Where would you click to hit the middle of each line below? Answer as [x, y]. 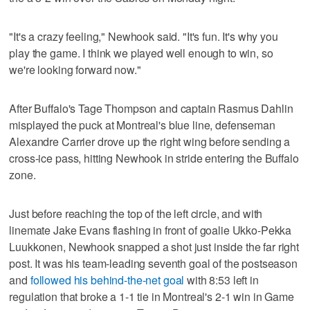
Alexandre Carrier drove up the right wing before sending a [150, 141]
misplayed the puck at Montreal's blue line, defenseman [142, 125]
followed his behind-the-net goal [107, 280]
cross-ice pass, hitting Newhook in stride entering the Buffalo [154, 158]
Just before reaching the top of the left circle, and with [136, 213]
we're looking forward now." [75, 69]
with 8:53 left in [221, 280]
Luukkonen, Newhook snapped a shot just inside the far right [154, 246]
